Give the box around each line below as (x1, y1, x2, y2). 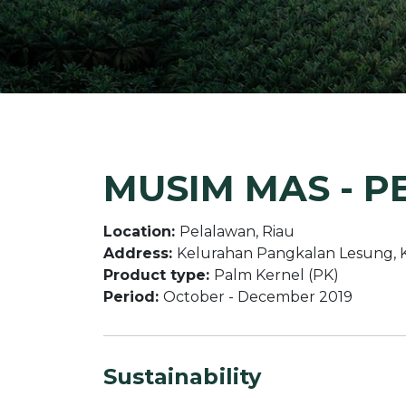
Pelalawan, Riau (179, 223, 295, 241)
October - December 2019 (163, 288, 353, 306)
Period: (103, 288, 163, 306)
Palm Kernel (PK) (214, 266, 339, 285)
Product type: (103, 266, 214, 285)
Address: (103, 245, 177, 263)
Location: (103, 223, 179, 241)
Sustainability (103, 363, 261, 391)
